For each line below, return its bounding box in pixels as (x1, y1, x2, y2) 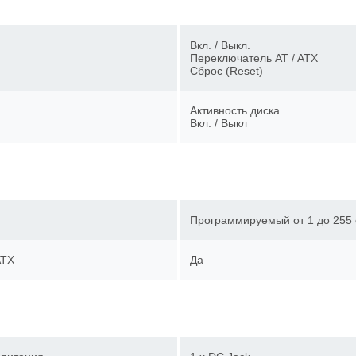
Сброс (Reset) (190, 64, 274, 77)
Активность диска (190, 104, 291, 117)
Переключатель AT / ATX (190, 52, 329, 64)
